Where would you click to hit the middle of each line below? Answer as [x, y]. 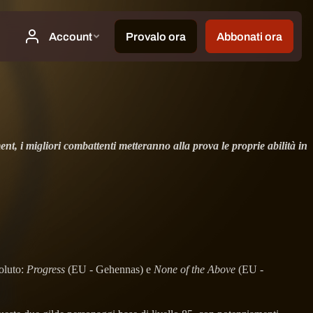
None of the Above [195, 270]
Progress [46, 270]
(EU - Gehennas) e [109, 270]
